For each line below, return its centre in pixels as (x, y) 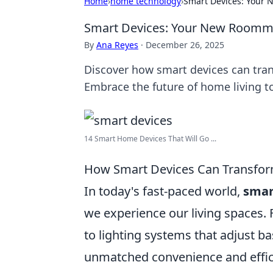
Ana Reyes (117, 45)
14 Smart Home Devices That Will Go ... (150, 139)
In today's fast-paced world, (164, 191)
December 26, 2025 (185, 45)
